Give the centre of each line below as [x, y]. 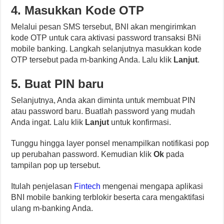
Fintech [87, 186]
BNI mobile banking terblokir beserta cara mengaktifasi [108, 197]
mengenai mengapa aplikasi [152, 186]
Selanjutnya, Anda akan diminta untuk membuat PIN [103, 100]
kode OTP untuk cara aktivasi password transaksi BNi [106, 37]
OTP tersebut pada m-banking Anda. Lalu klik [92, 59]
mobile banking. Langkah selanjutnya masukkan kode [106, 48]
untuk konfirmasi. [141, 122]
